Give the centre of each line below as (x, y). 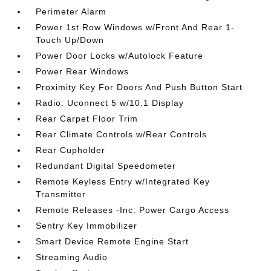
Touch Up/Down (70, 40)
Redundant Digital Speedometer (106, 166)
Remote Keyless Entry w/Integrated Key (123, 181)
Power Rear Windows (83, 71)
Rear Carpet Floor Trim (87, 119)
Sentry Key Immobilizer (87, 226)
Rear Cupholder (71, 150)
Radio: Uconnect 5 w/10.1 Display (110, 103)
